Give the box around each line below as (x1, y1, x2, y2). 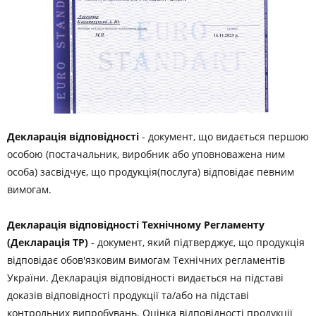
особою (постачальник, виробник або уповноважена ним (7, 147, 285, 161)
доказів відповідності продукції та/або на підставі (7, 288, 249, 302)
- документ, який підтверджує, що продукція (88, 236, 305, 249)
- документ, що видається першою (139, 130, 309, 143)
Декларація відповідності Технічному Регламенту (7, 218, 265, 231)
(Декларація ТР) (7, 236, 88, 249)
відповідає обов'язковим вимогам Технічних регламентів (7, 253, 285, 267)
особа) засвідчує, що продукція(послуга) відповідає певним (7, 165, 294, 178)
